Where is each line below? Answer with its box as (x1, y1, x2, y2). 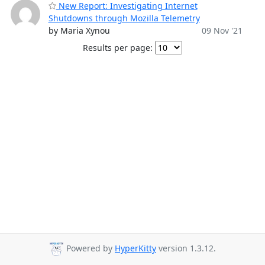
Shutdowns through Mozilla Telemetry (48, 12, 200, 24)
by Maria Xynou (48, 25, 110, 36)
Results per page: (83, 42, 153, 53)
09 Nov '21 (201, 25, 243, 36)
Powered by (64, 243, 115, 254)
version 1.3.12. (156, 243, 216, 254)
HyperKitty (115, 243, 156, 254)
